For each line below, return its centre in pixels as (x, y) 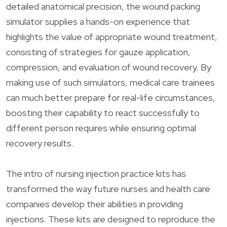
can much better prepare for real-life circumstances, (111, 97)
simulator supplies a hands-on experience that (98, 21)
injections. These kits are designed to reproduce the (111, 219)
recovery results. (40, 143)
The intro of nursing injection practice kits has (96, 173)
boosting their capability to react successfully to (103, 112)
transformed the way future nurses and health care (108, 188)
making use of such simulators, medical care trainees (110, 82)
